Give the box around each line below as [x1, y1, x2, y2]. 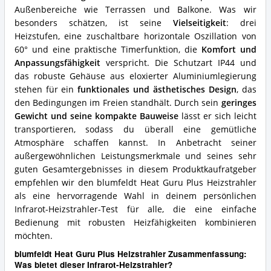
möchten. [14, 230, 53, 242]
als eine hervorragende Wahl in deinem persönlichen [14, 191, 256, 202]
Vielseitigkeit [172, 18, 226, 29]
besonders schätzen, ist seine [14, 18, 173, 29]
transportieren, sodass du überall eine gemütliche [14, 124, 256, 135]
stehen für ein [14, 84, 78, 96]
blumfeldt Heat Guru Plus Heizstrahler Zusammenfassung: [14, 247, 247, 260]
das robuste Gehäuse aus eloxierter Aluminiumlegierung [14, 71, 256, 82]
